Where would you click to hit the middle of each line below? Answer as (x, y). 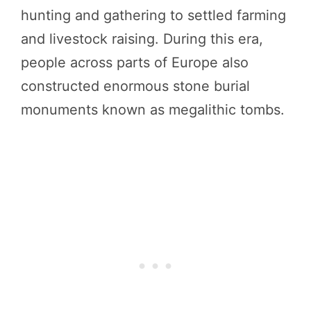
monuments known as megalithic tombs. (153, 109)
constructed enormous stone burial (135, 86)
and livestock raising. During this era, (142, 39)
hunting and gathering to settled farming (153, 15)
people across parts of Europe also (135, 62)
